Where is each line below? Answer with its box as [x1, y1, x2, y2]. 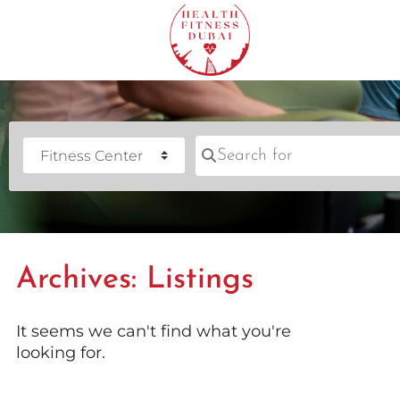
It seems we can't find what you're [16, 321, 291, 341]
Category [21, 137, 100, 156]
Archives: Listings [16, 263, 254, 296]
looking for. [16, 342, 105, 362]
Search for [194, 135, 283, 154]
